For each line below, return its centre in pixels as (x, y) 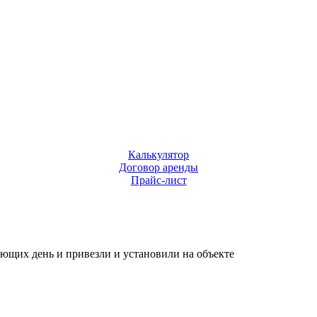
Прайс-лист (158, 180)
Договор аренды (158, 167)
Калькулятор (158, 155)
